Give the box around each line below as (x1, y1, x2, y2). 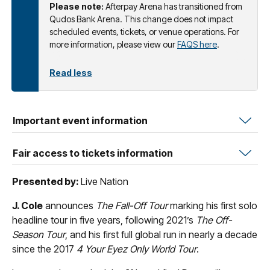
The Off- (196, 213, 232, 226)
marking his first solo (168, 199, 257, 212)
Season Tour (12, 228, 65, 240)
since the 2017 (12, 242, 77, 255)
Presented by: (12, 175, 81, 187)
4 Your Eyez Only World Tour (77, 242, 196, 255)
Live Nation (81, 175, 128, 187)
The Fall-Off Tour (96, 199, 168, 212)
